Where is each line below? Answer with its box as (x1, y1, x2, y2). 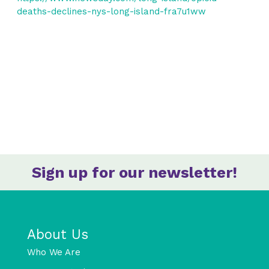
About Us (27, 226, 88, 243)
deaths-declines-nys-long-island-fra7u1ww (17, 6, 207, 17)
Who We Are (27, 246, 80, 258)
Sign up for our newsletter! (32, 163, 237, 182)
